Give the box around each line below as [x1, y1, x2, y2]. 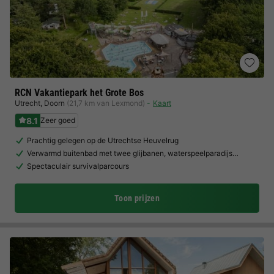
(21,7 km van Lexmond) [67, 98, 145, 108]
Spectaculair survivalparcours [27, 161, 129, 171]
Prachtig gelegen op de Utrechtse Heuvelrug [27, 136, 179, 145]
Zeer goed [40, 116, 75, 125]
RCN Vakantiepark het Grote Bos [15, 87, 144, 98]
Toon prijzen [114, 193, 160, 203]
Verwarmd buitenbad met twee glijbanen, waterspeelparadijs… [27, 149, 239, 158]
